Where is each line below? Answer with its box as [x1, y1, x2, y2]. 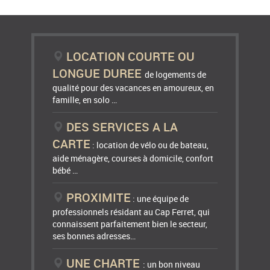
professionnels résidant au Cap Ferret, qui [52, 206, 210, 218]
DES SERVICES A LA [66, 119, 178, 136]
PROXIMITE [66, 189, 131, 206]
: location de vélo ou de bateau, [90, 139, 209, 151]
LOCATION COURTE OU [66, 48, 195, 65]
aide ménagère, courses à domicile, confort [52, 152, 214, 165]
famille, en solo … [52, 94, 118, 106]
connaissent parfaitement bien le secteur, [52, 218, 208, 230]
